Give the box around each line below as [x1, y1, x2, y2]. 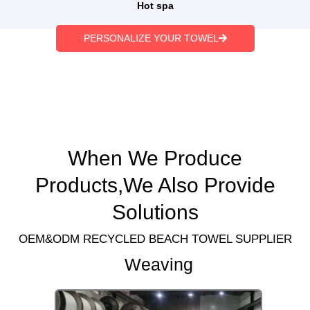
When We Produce [68, 146, 242, 170]
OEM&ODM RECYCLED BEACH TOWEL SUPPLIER [18, 232, 292, 246]
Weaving [124, 254, 193, 274]
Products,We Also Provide [35, 173, 275, 197]
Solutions [111, 200, 199, 224]
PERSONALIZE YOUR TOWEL [83, 33, 219, 44]
